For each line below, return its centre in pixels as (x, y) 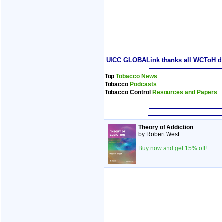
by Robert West (159, 134)
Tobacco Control (128, 92)
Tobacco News (137, 76)
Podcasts (143, 84)
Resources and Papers (185, 92)
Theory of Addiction (166, 127)
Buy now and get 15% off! (172, 148)
